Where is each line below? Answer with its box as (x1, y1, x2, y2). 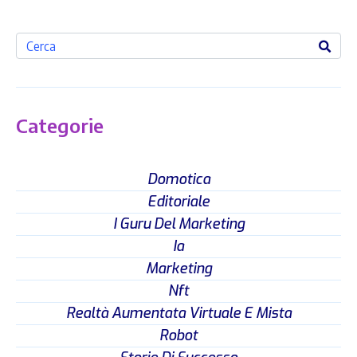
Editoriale (147, 192, 210, 212)
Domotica (147, 170, 210, 190)
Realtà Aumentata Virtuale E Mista (65, 304, 292, 324)
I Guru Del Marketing (112, 214, 245, 234)
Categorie (16, 113, 104, 138)
